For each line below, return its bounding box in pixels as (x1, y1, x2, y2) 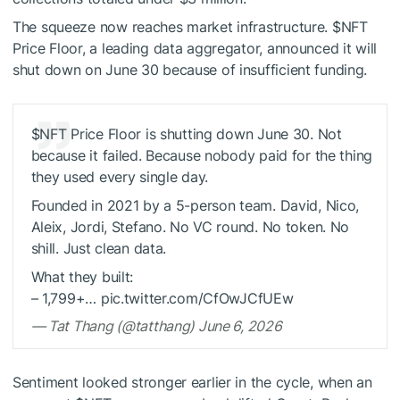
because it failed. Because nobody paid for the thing (30, 146, 373, 164)
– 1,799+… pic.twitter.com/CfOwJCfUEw (30, 288, 294, 307)
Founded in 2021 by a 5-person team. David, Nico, (30, 196, 360, 214)
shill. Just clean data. (30, 238, 167, 257)
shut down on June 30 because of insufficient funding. (12, 61, 368, 79)
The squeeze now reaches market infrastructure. (12, 18, 332, 37)
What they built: (30, 267, 134, 286)
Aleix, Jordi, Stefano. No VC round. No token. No (30, 217, 350, 236)
